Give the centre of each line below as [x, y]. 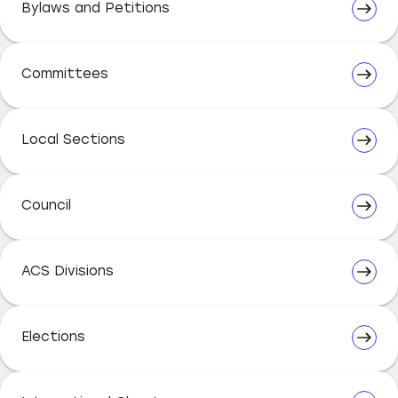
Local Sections [73, 139]
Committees [65, 73]
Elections [53, 336]
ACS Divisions [68, 271]
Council [46, 205]
